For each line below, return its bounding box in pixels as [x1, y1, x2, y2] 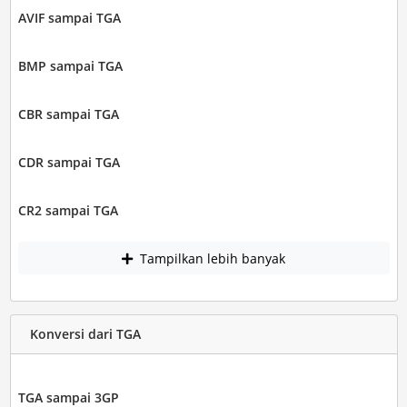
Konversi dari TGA [29, 325, 141, 343]
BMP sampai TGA [17, 57, 123, 75]
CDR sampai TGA [17, 154, 120, 172]
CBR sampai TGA [17, 105, 119, 124]
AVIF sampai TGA [17, 9, 121, 27]
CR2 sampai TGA [17, 202, 118, 220]
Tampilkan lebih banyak [136, 249, 285, 267]
